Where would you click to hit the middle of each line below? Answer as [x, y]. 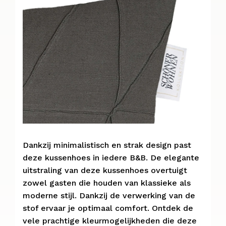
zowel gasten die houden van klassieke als [107, 183]
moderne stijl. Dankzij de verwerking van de [109, 195]
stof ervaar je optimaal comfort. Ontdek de [108, 208]
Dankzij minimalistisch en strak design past [107, 145]
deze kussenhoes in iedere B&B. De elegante [111, 157]
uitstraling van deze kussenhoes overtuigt [105, 170]
